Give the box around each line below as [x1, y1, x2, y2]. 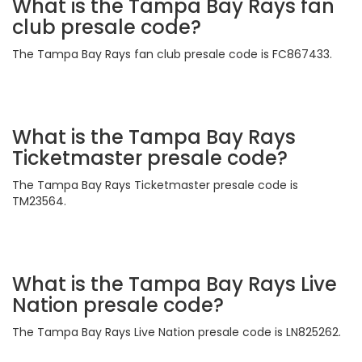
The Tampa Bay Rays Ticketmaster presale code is [12, 177, 298, 194]
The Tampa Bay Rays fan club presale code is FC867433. [12, 46, 332, 63]
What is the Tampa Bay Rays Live [12, 271, 337, 298]
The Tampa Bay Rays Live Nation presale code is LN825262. [12, 324, 341, 341]
